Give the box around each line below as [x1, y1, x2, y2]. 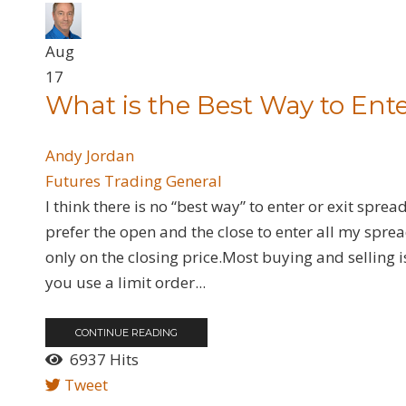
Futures [45, 170, 101, 191]
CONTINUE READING [75, 326, 179, 339]
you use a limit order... [45, 272, 207, 293]
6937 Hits [63, 349, 140, 370]
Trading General [104, 170, 223, 191]
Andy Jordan [45, 145, 135, 166]
